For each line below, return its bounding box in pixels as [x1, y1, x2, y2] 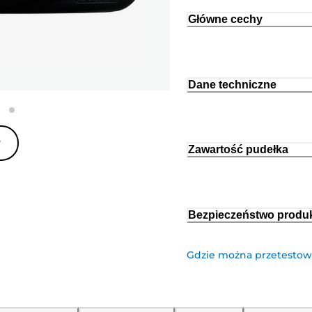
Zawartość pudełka [188, 143, 288, 156]
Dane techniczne [188, 78, 276, 91]
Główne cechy [188, 13, 263, 25]
